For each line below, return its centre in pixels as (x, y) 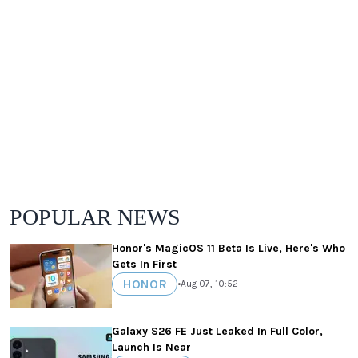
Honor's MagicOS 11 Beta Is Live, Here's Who (229, 248)
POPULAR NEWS (95, 217)
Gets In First (144, 264)
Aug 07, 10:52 (209, 284)
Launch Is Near (151, 347)
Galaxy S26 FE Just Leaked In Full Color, (217, 331)
